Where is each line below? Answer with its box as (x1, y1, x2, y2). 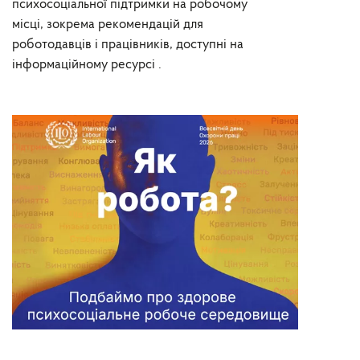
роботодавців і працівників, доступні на (12, 38, 243, 51)
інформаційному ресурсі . (12, 58, 162, 72)
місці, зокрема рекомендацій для (12, 18, 203, 31)
